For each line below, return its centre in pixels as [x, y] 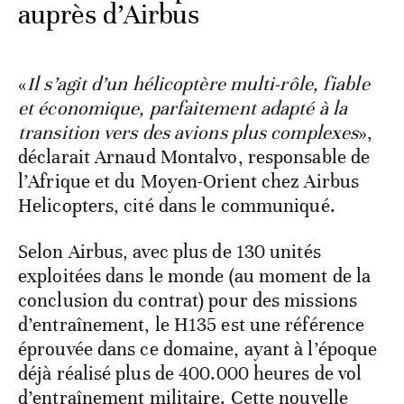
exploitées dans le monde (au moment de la [195, 276]
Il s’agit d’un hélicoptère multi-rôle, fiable [198, 84]
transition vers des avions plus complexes [188, 133]
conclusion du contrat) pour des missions [188, 301]
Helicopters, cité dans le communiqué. [177, 206]
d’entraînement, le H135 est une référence [192, 325]
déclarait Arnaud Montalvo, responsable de [194, 157]
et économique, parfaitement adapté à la [183, 109]
